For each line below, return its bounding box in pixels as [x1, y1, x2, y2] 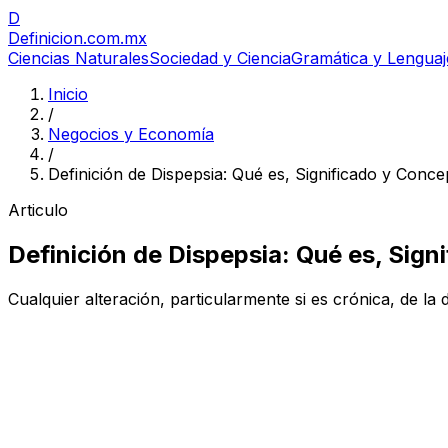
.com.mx [83, 28, 147, 48]
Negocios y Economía [48, 124, 214, 144]
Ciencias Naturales [8, 48, 149, 68]
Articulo [8, 200, 68, 220]
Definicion [8, 28, 83, 48]
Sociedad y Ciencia [149, 48, 291, 68]
